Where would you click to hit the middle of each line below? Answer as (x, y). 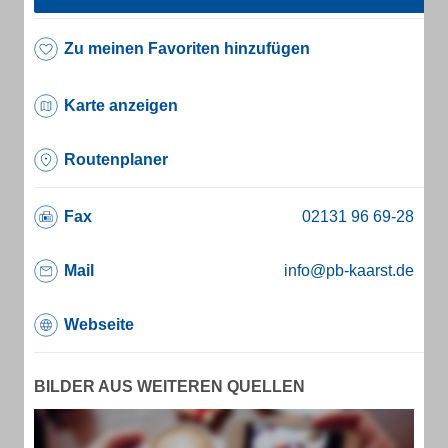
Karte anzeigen (121, 105)
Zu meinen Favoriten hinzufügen (187, 48)
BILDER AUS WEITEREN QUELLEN (169, 386)
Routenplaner (116, 159)
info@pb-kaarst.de (349, 270)
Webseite (99, 324)
